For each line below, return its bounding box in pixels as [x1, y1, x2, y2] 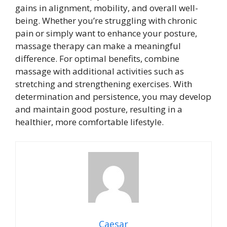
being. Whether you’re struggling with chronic [15, 15, 197, 26]
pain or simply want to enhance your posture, [15, 27, 197, 39]
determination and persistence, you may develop [15, 91, 211, 102]
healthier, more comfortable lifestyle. [15, 116, 164, 128]
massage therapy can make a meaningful [15, 40, 181, 52]
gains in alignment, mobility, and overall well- [15, 2, 198, 14]
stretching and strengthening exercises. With [15, 78, 192, 90]
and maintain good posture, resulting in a [15, 103, 182, 115]
